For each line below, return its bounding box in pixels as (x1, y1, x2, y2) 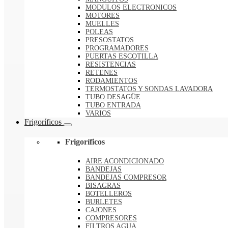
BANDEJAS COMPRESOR (85, 174, 166, 182)
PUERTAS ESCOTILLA (85, 52, 158, 60)
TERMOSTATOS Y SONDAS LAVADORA (85, 84, 213, 93)
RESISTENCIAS (85, 60, 136, 68)
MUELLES (85, 19, 119, 27)
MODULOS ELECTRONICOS (85, 3, 177, 11)
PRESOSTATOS (85, 36, 134, 44)
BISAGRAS (85, 182, 121, 190)
